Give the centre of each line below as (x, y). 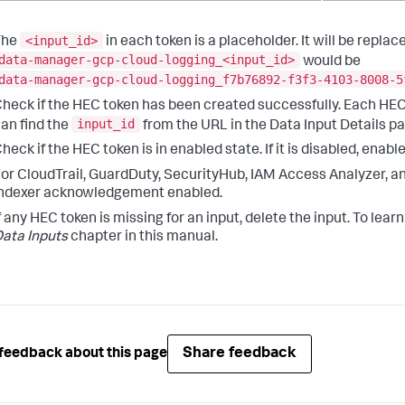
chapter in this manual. (143, 238)
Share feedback (240, 354)
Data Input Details (328, 126)
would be (330, 62)
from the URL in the (205, 126)
